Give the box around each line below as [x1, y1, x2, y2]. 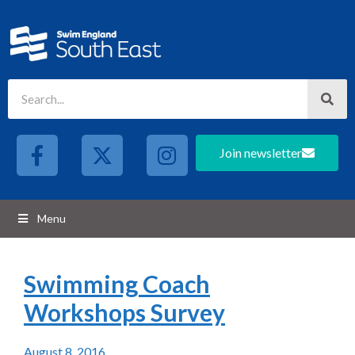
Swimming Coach [24, 269, 210, 298]
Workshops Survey [24, 298, 225, 326]
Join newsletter [219, 145, 303, 160]
